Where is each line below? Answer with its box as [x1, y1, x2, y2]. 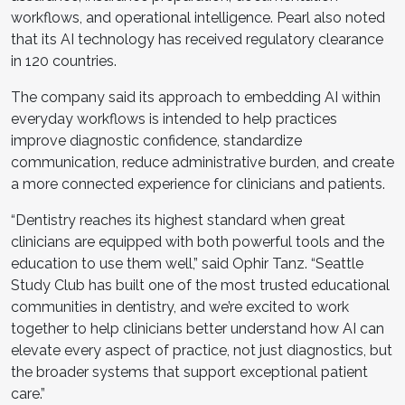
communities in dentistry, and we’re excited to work [11, 297, 349, 316]
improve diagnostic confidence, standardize [11, 131, 302, 149]
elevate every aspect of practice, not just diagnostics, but [11, 341, 392, 359]
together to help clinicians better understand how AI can [11, 319, 384, 337]
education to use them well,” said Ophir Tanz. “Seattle [11, 254, 363, 272]
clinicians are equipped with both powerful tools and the [11, 232, 384, 250]
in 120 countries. [11, 52, 117, 70]
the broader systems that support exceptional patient [11, 363, 368, 381]
